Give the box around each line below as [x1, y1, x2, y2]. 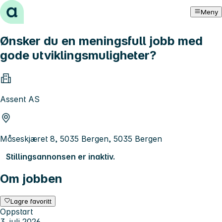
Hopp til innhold [4, 4, 65, 14]
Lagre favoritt [10, 197, 52, 205]
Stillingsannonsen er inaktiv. [6, 151, 115, 162]
